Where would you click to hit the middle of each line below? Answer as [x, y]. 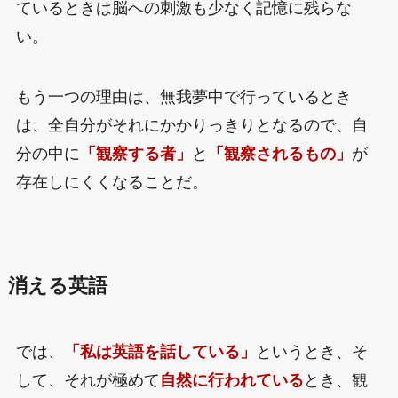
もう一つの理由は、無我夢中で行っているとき [183, 97]
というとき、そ [311, 352]
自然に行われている [231, 381]
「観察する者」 [135, 154]
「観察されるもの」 [279, 154]
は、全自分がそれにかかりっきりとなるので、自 [191, 125]
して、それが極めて [88, 381]
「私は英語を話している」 [159, 352]
